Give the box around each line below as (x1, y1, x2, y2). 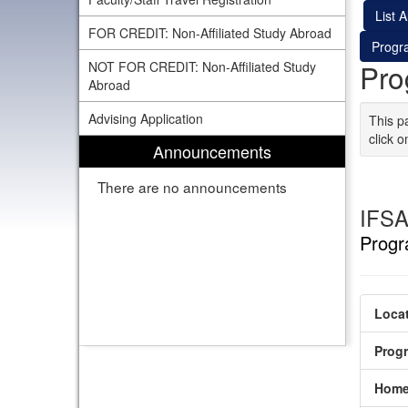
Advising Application (88, 109, 203, 127)
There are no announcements (97, 177, 287, 197)
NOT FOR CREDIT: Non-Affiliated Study (88, 57, 316, 76)
